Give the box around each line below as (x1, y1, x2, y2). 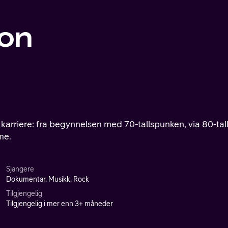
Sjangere (6, 165, 34, 173)
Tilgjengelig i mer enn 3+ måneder (6, 199, 113, 208)
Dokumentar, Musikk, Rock (6, 175, 89, 183)
